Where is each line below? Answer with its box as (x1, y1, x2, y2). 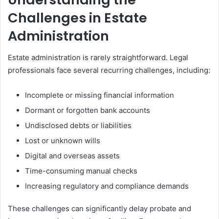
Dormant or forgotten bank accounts (25, 106, 150, 115)
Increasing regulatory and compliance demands (25, 181, 189, 191)
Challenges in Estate (8, 8, 147, 27)
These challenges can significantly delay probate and (8, 204, 191, 213)
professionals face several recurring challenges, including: (8, 66, 210, 75)
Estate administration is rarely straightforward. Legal (8, 53, 188, 62)
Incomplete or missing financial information (25, 90, 174, 100)
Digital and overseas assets (25, 151, 120, 160)
